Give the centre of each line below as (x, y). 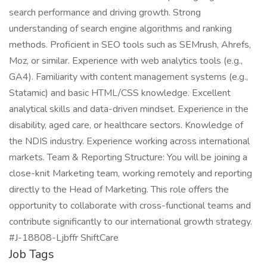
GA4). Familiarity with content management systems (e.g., (128, 77)
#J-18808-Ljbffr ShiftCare (64, 238)
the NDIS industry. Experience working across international (129, 141)
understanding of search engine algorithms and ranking (120, 29)
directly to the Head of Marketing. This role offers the (119, 190)
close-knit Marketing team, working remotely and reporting (131, 173)
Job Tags (32, 254)
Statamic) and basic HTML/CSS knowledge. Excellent (120, 93)
